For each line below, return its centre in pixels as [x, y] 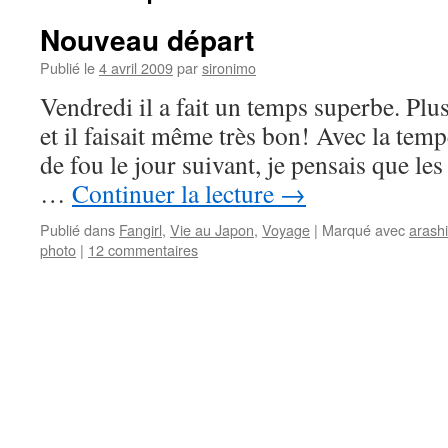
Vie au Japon [212, 229]
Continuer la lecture [176, 193]
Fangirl [140, 229]
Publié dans [77, 229]
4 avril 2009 [136, 67]
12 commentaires [143, 249]
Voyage [286, 229]
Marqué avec [363, 229]
